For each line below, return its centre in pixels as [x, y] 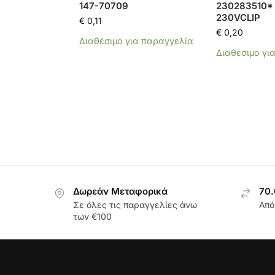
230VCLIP [238, 18]
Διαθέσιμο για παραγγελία [136, 41]
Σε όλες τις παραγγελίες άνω [135, 205]
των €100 [92, 217]
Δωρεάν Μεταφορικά [120, 192]
